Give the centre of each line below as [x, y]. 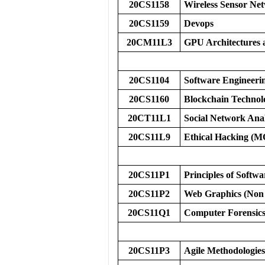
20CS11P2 [149, 194]
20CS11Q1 [149, 213]
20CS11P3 [149, 251]
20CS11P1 [149, 175]
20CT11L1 [149, 118]
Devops [199, 23]
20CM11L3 [149, 42]
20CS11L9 [149, 137]
